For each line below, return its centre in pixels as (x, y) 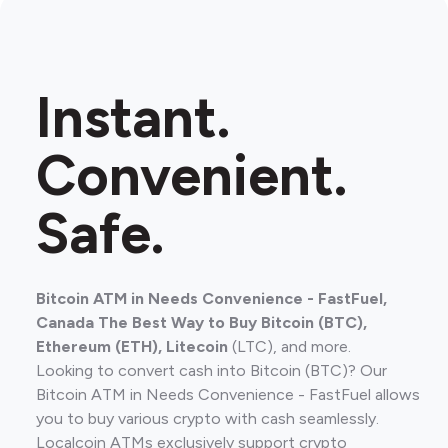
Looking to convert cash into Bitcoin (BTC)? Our (211, 370)
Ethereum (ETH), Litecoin (134, 346)
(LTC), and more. (291, 346)
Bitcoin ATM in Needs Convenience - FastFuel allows (228, 394)
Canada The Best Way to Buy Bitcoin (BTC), (201, 322)
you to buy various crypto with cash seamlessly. (207, 418)
